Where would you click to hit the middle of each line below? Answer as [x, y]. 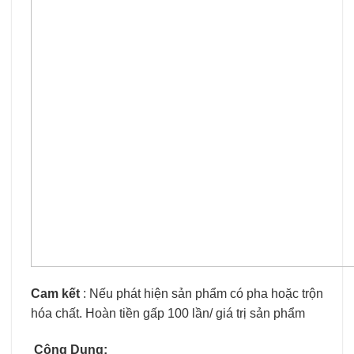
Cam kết [55, 293]
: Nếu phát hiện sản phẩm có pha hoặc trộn [201, 293]
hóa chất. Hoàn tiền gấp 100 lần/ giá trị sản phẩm [169, 313]
